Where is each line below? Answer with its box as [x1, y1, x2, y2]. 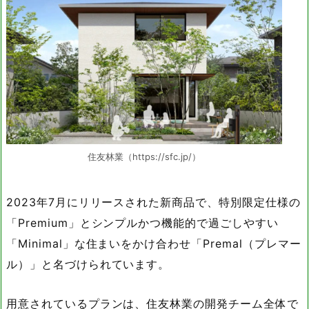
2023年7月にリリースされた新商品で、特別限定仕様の [6, 195, 301, 210]
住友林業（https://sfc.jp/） [88, 151, 201, 163]
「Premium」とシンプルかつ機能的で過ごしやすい [6, 216, 279, 230]
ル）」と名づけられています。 [6, 257, 170, 272]
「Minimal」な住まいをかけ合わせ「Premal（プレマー [6, 237, 301, 251]
